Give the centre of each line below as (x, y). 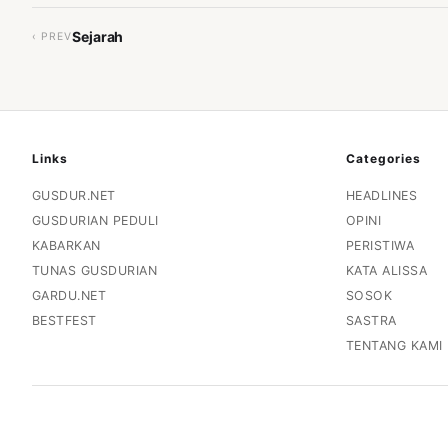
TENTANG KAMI (394, 345)
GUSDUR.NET (74, 195)
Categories (383, 158)
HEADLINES (381, 195)
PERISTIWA (380, 245)
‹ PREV (52, 36)
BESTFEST (64, 320)
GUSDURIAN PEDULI (95, 220)
